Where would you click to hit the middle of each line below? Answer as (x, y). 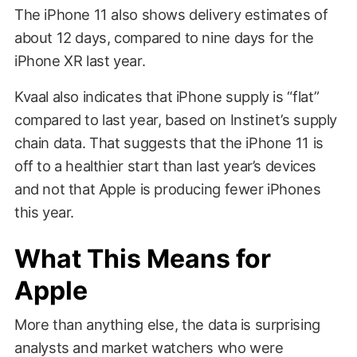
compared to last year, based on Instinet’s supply (175, 119)
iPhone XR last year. (80, 60)
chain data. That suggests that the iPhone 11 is (169, 142)
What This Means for (142, 258)
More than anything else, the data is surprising (167, 324)
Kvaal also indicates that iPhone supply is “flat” (167, 96)
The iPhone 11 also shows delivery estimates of (171, 14)
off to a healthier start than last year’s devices (165, 165)
